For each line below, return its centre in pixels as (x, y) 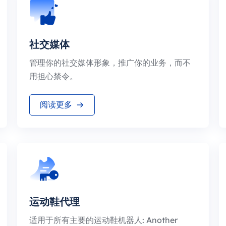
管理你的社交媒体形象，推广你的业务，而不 (110, 63)
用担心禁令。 (53, 76)
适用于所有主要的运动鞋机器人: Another (103, 220)
